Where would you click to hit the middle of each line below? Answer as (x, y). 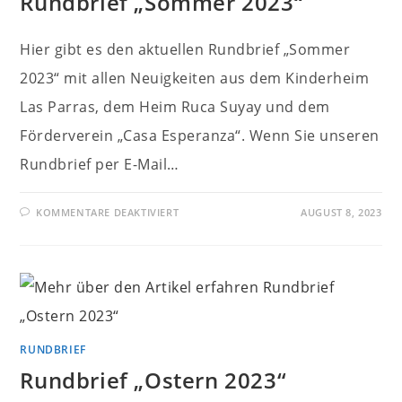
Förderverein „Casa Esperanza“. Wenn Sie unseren (200, 135)
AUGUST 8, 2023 (341, 212)
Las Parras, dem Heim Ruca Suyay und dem (175, 107)
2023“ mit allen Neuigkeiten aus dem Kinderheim (195, 78)
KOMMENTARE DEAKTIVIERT (108, 212)
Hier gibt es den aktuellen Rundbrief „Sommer (185, 49)
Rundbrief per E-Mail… (100, 164)
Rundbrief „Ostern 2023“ (153, 380)
